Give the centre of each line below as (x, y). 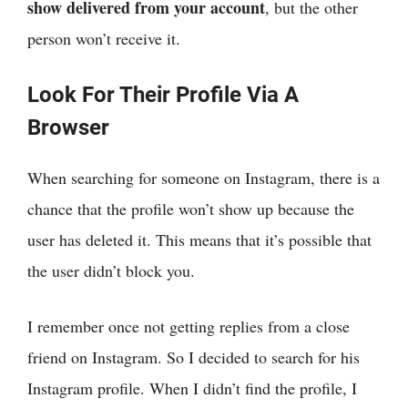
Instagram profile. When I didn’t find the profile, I (192, 388)
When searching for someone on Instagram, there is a (204, 177)
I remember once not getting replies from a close (189, 326)
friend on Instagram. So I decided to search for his (194, 357)
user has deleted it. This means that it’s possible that (199, 239)
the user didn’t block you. (111, 270)
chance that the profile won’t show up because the (191, 208)
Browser (68, 127)
